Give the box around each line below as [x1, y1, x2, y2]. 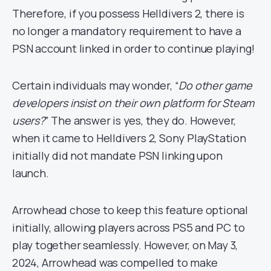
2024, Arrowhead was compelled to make [12, 255, 218, 270]
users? [12, 113, 45, 128]
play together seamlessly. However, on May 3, [12, 238, 238, 252]
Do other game [178, 78, 252, 93]
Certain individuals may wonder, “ [12, 78, 179, 93]
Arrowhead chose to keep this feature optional [12, 203, 248, 217]
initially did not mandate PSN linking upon [12, 148, 223, 163]
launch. [12, 166, 49, 180]
